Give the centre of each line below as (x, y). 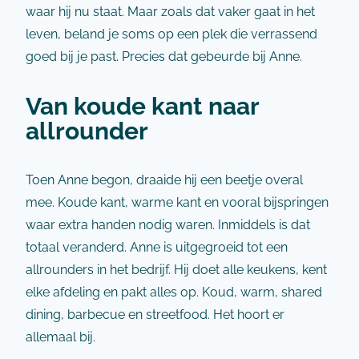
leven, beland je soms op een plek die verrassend (171, 34)
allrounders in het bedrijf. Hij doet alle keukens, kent (176, 270)
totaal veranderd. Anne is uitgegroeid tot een (157, 247)
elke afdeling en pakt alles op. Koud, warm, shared (174, 292)
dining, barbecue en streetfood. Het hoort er (155, 315)
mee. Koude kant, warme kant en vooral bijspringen (177, 202)
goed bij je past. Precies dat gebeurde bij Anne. (164, 56)
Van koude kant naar (142, 106)
